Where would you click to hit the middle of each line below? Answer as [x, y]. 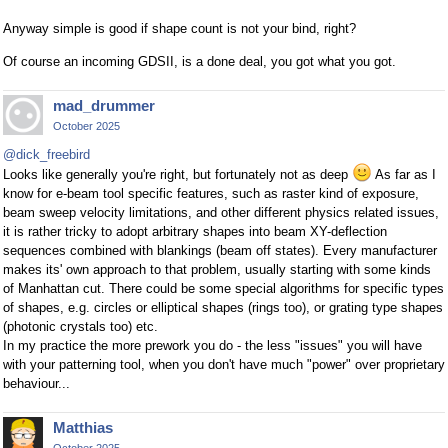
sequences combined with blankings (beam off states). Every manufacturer [220, 251]
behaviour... [36, 384]
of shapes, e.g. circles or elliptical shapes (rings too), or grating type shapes [223, 308]
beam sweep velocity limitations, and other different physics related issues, [221, 213]
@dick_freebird [46, 155]
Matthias [83, 428]
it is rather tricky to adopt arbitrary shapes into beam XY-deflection [195, 232]
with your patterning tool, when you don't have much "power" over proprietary [224, 365]
